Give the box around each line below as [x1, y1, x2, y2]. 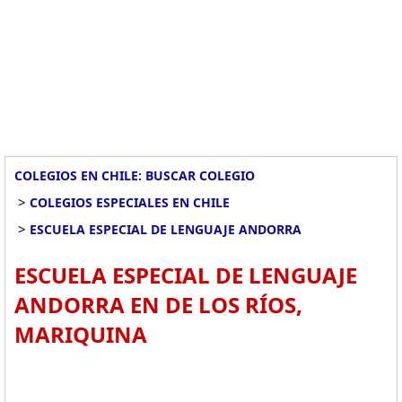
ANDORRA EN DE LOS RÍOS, [14, 290, 302, 319]
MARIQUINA [14, 319, 147, 349]
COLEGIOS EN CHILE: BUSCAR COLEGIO [14, 167, 255, 184]
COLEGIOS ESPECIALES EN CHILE [30, 194, 230, 211]
